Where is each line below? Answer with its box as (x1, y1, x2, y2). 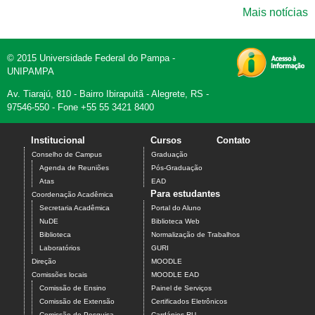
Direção (32, 257, 56, 266)
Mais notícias (243, 6, 308, 19)
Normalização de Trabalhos (151, 231, 240, 239)
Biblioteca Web (151, 217, 200, 226)
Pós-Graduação (151, 164, 202, 172)
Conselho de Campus (32, 150, 102, 159)
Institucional (31, 135, 85, 146)
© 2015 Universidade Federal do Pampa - (7, 53, 175, 64)
